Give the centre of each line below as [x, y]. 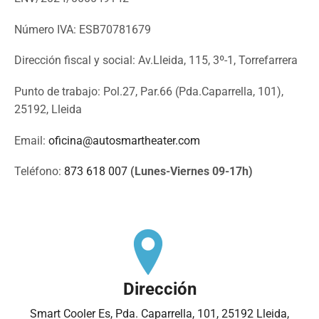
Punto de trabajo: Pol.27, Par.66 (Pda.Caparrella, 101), [149, 92]
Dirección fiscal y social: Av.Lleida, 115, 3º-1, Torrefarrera [156, 61]
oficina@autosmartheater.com [124, 140]
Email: [31, 140]
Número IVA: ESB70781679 [83, 29]
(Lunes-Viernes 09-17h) [192, 172]
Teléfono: [39, 172]
